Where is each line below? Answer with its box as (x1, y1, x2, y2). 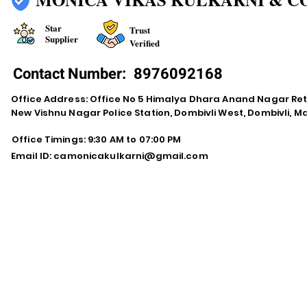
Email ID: (11, 149, 54, 162)
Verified (130, 36, 160, 49)
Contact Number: (13, 63, 130, 85)
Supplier (45, 32, 78, 45)
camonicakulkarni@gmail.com (53, 149, 208, 162)
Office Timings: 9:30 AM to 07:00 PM (12, 133, 182, 146)
